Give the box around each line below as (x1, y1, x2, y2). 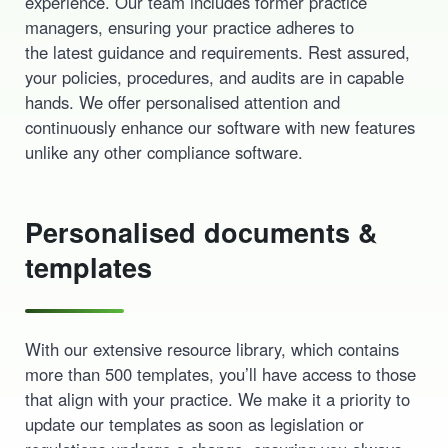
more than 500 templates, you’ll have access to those (24, 361, 416, 386)
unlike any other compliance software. (24, 139, 303, 164)
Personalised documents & (24, 212, 378, 251)
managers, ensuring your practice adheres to (24, 14, 354, 39)
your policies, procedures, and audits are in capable (24, 64, 404, 89)
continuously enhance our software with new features (24, 114, 415, 139)
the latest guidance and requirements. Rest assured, (24, 39, 410, 64)
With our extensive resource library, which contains (24, 336, 399, 361)
